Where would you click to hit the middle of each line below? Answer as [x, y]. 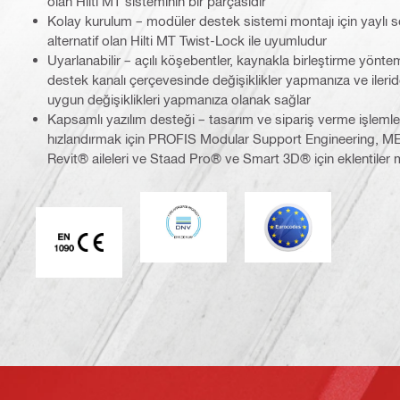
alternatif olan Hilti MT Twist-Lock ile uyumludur [187, 40]
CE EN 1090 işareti [133, 221]
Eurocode [316, 206]
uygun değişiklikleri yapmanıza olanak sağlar [179, 99]
